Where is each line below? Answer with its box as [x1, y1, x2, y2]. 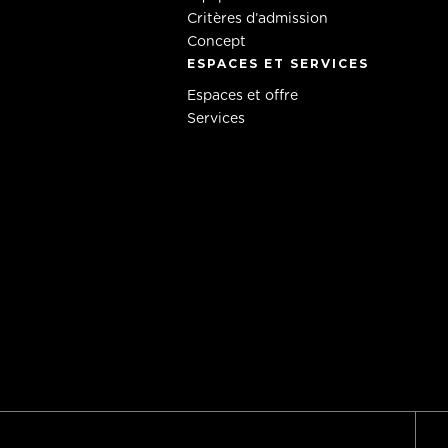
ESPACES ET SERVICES [186, 56, 369, 71]
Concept [186, 35, 246, 49]
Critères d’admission [186, 12, 328, 26]
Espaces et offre [186, 89, 298, 103]
